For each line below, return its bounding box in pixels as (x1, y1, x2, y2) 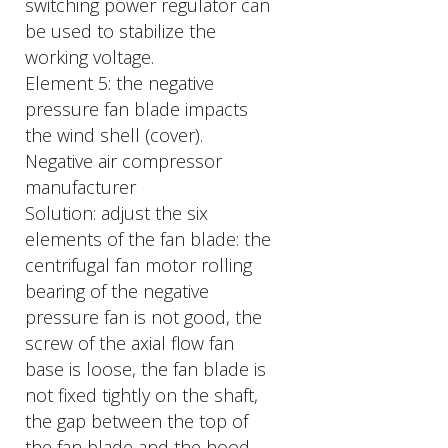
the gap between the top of (25, 409, 248, 433)
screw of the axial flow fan (25, 331, 234, 355)
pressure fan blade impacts (25, 97, 248, 121)
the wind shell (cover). (25, 123, 203, 147)
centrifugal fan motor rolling (25, 253, 252, 277)
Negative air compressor (25, 149, 222, 173)
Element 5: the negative (25, 71, 214, 95)
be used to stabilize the (25, 19, 216, 43)
